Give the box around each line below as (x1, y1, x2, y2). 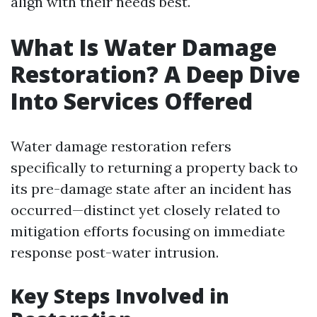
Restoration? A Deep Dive (11, 59, 300, 89)
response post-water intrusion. (11, 243, 219, 261)
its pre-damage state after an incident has (11, 180, 292, 197)
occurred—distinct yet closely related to (11, 201, 280, 219)
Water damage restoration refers (11, 137, 231, 155)
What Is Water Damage (11, 32, 277, 62)
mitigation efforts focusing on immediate (11, 222, 285, 240)
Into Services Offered (11, 86, 253, 116)
